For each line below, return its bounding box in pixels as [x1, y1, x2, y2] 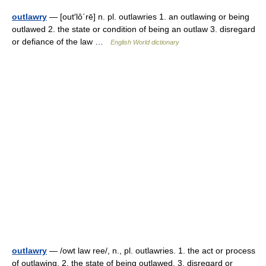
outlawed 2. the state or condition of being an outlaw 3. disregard [12, 24, 255, 34]
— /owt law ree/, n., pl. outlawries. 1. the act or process [47, 246, 255, 255]
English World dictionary [110, 39, 179, 46]
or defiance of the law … [12, 37, 110, 46]
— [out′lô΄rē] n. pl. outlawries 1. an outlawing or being [47, 12, 249, 21]
